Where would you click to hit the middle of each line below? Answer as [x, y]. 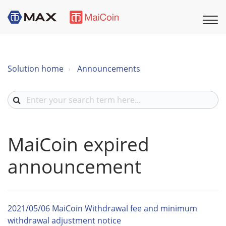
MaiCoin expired [78, 144]
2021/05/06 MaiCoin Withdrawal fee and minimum [102, 208]
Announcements [109, 68]
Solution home [36, 68]
